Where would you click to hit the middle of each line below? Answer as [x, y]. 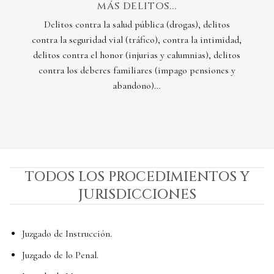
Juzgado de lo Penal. [60, 255]
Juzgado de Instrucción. [67, 234]
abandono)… [137, 86]
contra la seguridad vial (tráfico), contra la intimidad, [137, 40]
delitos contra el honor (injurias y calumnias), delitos [137, 55]
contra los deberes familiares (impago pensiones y [137, 71]
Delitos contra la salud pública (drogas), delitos [137, 25]
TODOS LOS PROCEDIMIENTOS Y [137, 177]
